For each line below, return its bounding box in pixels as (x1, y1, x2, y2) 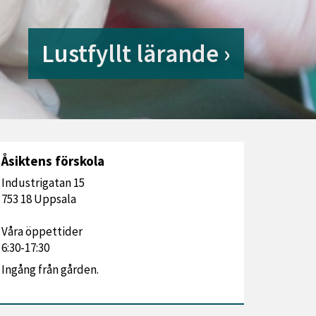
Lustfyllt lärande (41, 38, 219, 69)
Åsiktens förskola (1, 152, 104, 169)
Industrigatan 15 (1, 175, 85, 190)
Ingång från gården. (1, 262, 99, 277)
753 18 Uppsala (1, 191, 76, 207)
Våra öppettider (1, 224, 83, 239)
